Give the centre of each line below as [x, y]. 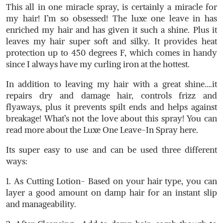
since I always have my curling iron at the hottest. [98, 64]
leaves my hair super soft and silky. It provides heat [111, 41]
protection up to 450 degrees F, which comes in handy [111, 53]
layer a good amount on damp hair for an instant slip [111, 192]
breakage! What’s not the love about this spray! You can [111, 118]
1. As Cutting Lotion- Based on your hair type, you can [111, 181]
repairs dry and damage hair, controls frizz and [111, 95]
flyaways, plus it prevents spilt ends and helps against [111, 107]
